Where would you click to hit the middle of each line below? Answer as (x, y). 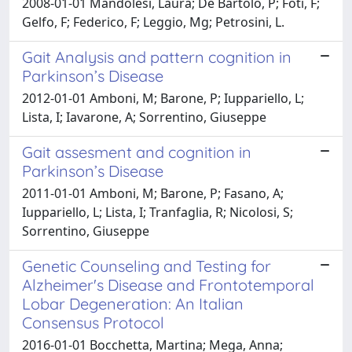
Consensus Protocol (93, 322)
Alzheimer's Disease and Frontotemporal (168, 284)
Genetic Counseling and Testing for (147, 266)
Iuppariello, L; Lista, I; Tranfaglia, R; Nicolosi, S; (158, 212)
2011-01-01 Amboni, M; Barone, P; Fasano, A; (153, 193)
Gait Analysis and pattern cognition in (157, 57)
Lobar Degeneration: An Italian (133, 303)
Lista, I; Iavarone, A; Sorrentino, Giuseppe (144, 117)
